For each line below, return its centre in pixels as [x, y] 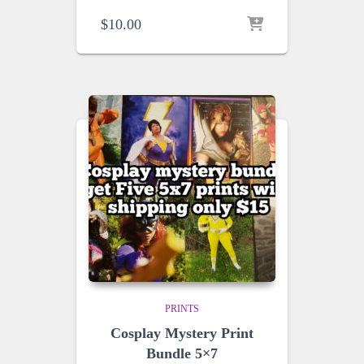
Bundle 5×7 [182, 353]
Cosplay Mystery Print [182, 333]
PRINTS [182, 309]
